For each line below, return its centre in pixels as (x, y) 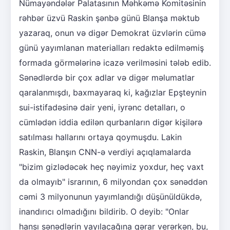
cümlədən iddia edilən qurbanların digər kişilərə (111, 122)
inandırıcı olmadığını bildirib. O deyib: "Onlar (104, 212)
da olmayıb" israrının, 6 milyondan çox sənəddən (113, 182)
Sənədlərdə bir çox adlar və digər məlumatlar (107, 78)
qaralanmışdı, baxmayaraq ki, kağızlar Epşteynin (113, 93)
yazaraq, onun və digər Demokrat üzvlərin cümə (112, 33)
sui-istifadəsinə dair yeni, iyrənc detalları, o (102, 108)
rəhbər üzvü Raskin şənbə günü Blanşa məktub (109, 18)
